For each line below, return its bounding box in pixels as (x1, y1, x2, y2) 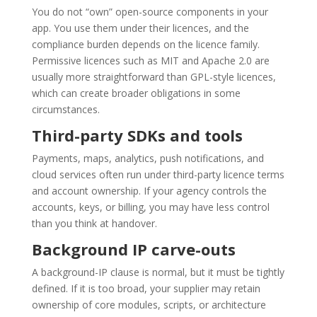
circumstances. (31, 103, 100, 117)
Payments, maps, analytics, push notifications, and (31, 151, 264, 166)
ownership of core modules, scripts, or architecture (31, 298, 266, 312)
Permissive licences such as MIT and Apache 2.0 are (31, 54, 270, 68)
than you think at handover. (31, 217, 157, 231)
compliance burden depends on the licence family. (31, 38, 260, 52)
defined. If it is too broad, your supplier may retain (31, 282, 260, 296)
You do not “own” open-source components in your (31, 5, 268, 19)
